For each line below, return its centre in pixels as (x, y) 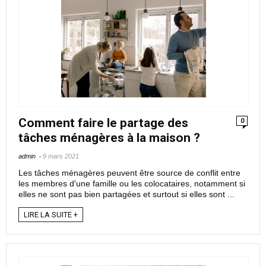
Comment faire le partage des (103, 123)
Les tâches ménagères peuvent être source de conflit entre (129, 173)
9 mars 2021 (61, 156)
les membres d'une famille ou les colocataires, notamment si (132, 184)
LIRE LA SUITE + (51, 215)
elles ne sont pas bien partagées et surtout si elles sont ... (126, 194)
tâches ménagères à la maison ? (109, 138)
